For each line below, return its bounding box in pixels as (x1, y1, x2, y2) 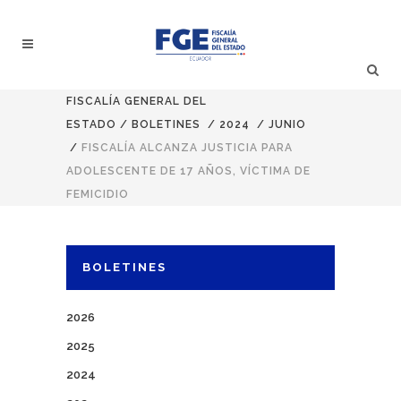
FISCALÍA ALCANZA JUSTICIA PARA (81, 141, 293, 154)
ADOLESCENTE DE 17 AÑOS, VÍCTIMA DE (66, 165, 311, 177)
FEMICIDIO (66, 188, 129, 200)
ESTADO (66, 118, 116, 131)
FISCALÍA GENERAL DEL (66, 95, 207, 107)
